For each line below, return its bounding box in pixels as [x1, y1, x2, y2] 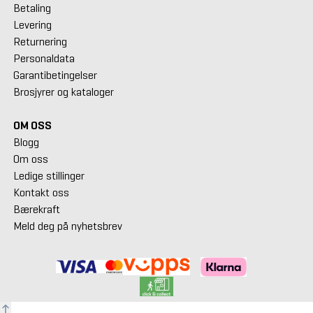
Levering [13, 17, 52, 31]
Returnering [13, 34, 67, 48]
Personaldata [13, 51, 75, 65]
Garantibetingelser [13, 68, 97, 82]
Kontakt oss [13, 185, 69, 199]
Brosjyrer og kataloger [13, 85, 114, 99]
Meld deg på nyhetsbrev [13, 219, 122, 233]
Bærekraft [13, 202, 60, 216]
